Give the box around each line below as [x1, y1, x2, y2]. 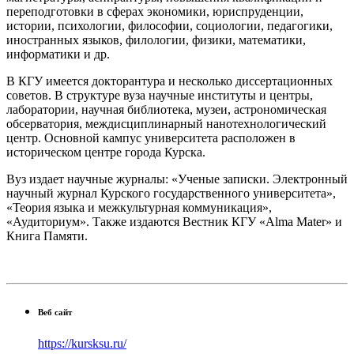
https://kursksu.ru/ [38, 336, 126, 350]
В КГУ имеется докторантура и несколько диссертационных [6, 73, 333, 88]
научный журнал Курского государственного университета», [6, 186, 336, 200]
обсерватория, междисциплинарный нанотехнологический [6, 116, 326, 130]
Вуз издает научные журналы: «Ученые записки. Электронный [6, 171, 348, 186]
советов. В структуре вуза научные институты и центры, [6, 88, 313, 102]
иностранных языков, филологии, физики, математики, [6, 32, 306, 47]
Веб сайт [38, 307, 72, 317]
